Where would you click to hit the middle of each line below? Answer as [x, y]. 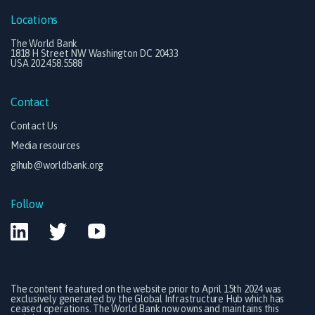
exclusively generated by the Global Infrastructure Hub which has [148, 299]
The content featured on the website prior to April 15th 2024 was [146, 289]
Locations [34, 20]
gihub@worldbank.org [57, 166]
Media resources [45, 146]
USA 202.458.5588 [46, 64]
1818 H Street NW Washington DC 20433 [95, 54]
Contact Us [34, 126]
